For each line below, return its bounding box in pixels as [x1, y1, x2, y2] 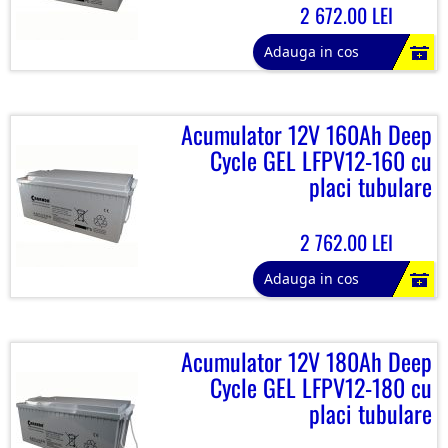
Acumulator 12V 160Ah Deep [181, 116, 432, 152]
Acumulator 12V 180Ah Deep [181, 343, 432, 379]
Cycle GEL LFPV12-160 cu [210, 142, 432, 178]
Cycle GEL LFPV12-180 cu [210, 369, 432, 405]
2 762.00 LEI [300, 227, 393, 257]
